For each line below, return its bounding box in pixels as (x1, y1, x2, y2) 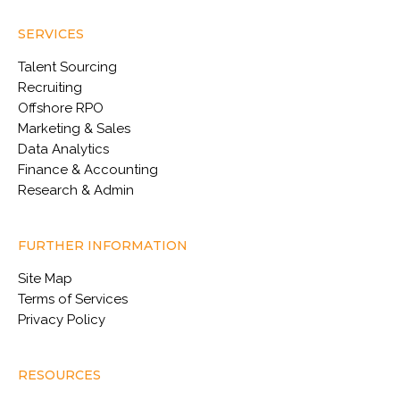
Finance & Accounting (18, 162, 158, 179)
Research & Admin (18, 182, 134, 199)
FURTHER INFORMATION (18, 237, 187, 254)
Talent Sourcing (18, 59, 117, 76)
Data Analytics (18, 141, 109, 158)
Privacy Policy (18, 312, 105, 329)
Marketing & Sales (18, 121, 130, 137)
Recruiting (18, 79, 82, 96)
